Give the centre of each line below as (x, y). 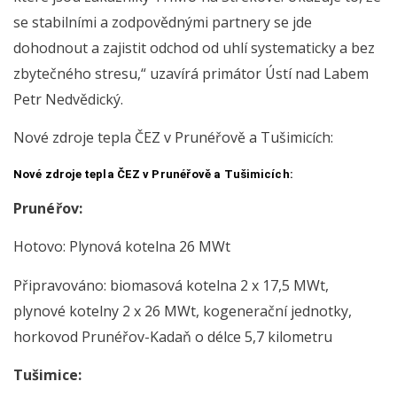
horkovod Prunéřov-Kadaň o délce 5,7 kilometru (173, 336)
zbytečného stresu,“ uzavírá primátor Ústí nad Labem (191, 73)
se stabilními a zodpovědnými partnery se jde (163, 22)
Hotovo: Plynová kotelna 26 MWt (122, 247)
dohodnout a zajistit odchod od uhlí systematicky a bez (194, 47)
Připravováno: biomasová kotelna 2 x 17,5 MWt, (171, 285)
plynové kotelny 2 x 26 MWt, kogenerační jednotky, (183, 311)
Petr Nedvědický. (68, 99)
